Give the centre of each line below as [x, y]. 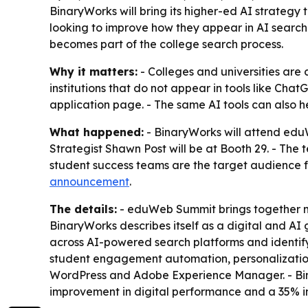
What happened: [97, 132]
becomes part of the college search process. [166, 44]
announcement [89, 181]
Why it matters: [93, 71]
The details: [83, 209]
